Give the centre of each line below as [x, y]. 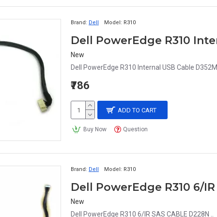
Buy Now [95, 129]
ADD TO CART [137, 110]
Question [136, 129]
